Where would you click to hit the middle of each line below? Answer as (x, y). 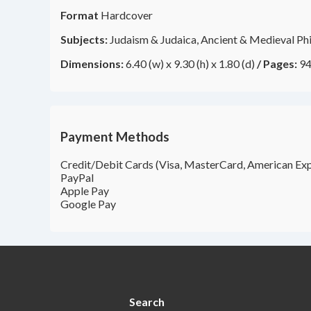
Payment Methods (115, 136)
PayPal (77, 177)
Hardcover (126, 15)
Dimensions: (92, 64)
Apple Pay (85, 190)
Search (147, 301)
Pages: (280, 64)
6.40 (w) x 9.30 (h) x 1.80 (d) (189, 64)
